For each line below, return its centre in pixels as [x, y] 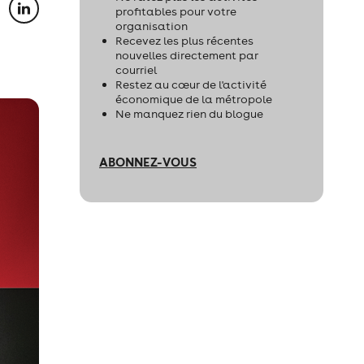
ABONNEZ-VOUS [148, 162]
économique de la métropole [194, 99]
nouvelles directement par [187, 55]
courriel [136, 70]
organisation [152, 26]
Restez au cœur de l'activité [191, 84]
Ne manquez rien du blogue [189, 114]
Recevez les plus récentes [184, 41]
